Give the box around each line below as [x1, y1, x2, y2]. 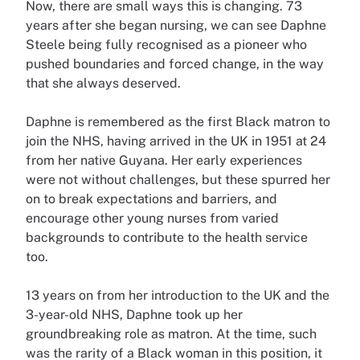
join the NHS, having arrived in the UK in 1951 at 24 [26, 133, 326, 149]
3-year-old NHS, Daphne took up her [26, 307, 243, 323]
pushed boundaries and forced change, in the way [26, 56, 324, 72]
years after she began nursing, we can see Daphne [26, 18, 326, 34]
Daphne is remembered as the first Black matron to [26, 114, 330, 130]
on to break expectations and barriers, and [26, 191, 277, 207]
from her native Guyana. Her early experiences [26, 153, 302, 169]
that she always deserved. [26, 76, 184, 92]
